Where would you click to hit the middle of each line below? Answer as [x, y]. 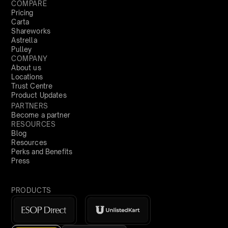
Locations [27, 77]
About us [26, 67]
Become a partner [41, 115]
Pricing [22, 12]
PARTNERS [30, 106]
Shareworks [31, 31]
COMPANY [30, 58]
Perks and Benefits [42, 151]
